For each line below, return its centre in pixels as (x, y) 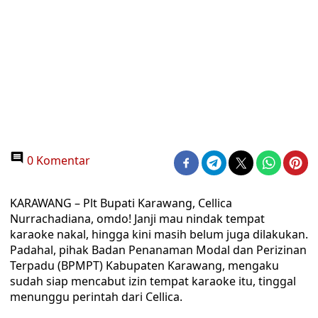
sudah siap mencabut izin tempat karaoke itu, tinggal (153, 281)
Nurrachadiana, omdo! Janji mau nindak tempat (137, 219)
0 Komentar (57, 160)
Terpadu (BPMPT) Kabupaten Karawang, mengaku (144, 265)
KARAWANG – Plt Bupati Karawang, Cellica (121, 203)
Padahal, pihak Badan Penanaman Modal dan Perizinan (158, 250)
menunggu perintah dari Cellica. (96, 297)
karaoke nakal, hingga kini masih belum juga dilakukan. (159, 234)
